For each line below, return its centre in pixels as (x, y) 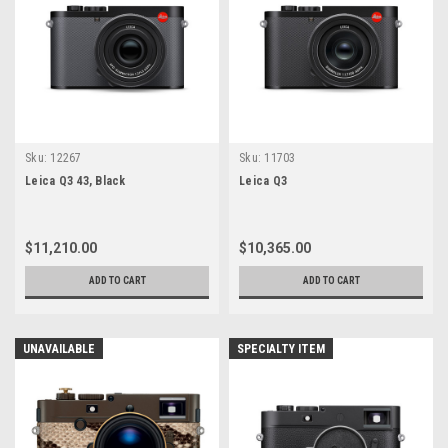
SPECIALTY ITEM (281, 348)
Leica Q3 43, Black (75, 180)
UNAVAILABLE (59, 348)
